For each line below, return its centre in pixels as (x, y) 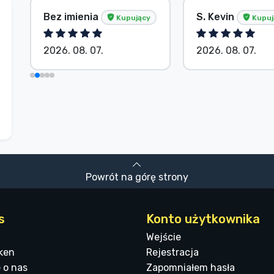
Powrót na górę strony (137, 177)
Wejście (164, 237)
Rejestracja (172, 252)
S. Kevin (217, 17)
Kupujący (132, 17)
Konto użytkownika (203, 219)
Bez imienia (72, 17)
